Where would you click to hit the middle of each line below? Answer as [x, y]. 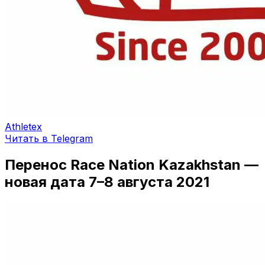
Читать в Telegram [49, 138]
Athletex [23, 127]
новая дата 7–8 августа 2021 [107, 182]
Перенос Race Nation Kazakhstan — [132, 164]
